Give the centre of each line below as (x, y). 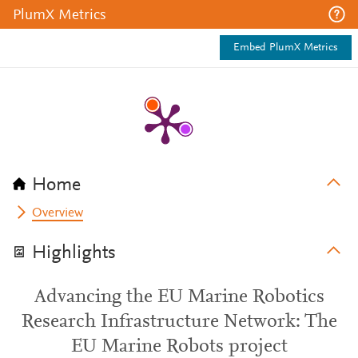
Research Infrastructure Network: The (179, 322)
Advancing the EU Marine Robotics (179, 297)
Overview (58, 213)
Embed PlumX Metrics (286, 48)
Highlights (74, 253)
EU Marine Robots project (179, 347)
